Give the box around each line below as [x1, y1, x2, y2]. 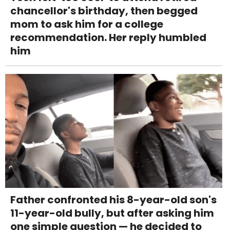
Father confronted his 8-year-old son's [10, 192, 217, 207]
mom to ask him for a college [10, 16, 163, 31]
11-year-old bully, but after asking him [10, 205, 214, 220]
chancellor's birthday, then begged [10, 3, 198, 18]
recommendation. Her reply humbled [10, 30, 206, 45]
